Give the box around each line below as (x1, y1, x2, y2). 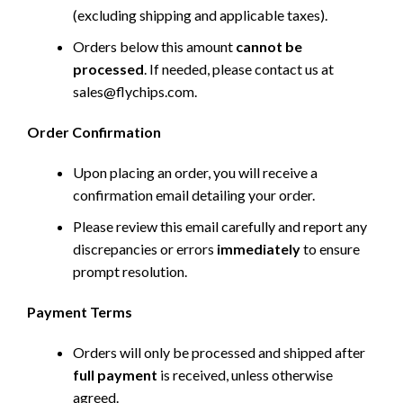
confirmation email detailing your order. (73, 186, 315, 204)
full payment (73, 366, 157, 384)
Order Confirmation (27, 123, 161, 141)
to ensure (300, 240, 360, 258)
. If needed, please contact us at (144, 60, 334, 78)
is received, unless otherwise (157, 366, 333, 384)
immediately (217, 240, 300, 258)
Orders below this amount (73, 38, 236, 56)
